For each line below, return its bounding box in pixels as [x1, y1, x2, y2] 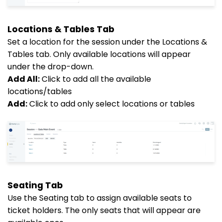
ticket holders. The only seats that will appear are [7, 205, 201, 216]
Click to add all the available [40, 73, 151, 85]
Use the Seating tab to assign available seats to [7, 192, 192, 204]
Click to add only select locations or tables [27, 98, 195, 110]
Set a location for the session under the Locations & [7, 36, 207, 48]
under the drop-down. [7, 60, 94, 72]
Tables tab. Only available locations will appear [7, 48, 191, 60]
